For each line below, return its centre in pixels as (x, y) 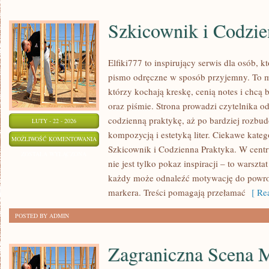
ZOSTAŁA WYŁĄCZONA (54, 154)
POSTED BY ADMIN (42, 216)
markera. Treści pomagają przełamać (177, 192)
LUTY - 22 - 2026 (54, 121)
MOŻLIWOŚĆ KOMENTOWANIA (54, 139)
